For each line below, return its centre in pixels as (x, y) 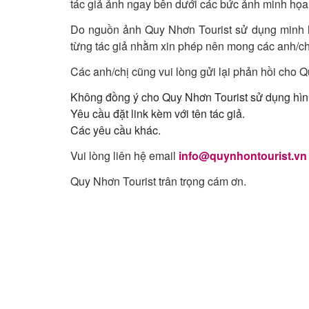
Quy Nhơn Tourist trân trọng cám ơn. (158, 181)
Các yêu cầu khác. (116, 130)
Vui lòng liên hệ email (124, 156)
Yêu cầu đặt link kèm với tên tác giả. (158, 114)
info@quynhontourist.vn (243, 156)
